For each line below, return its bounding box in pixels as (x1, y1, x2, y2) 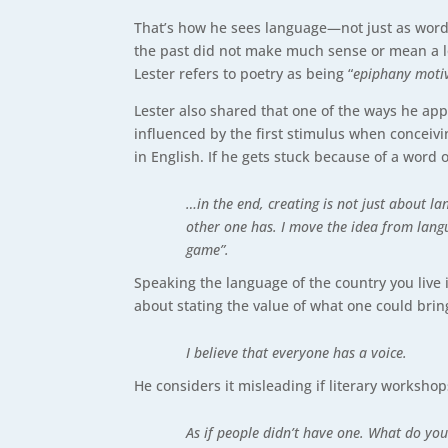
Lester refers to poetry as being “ (134, 64, 354, 84)
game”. (185, 240, 233, 260)
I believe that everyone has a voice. (185, 343, 411, 363)
